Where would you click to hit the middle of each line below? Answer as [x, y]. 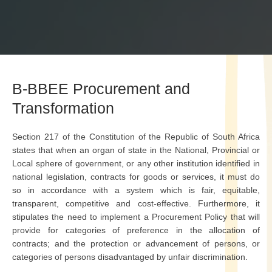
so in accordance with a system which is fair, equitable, [136, 190]
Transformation [63, 108]
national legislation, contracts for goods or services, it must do [136, 177]
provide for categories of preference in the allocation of [136, 230]
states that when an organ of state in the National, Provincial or [136, 150]
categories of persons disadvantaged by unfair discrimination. [130, 257]
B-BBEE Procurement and [101, 89]
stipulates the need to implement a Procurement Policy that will [136, 217]
